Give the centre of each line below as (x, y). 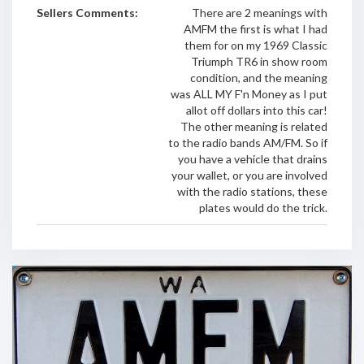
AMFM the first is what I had (255, 29)
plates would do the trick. (263, 208)
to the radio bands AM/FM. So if (247, 143)
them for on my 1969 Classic (256, 45)
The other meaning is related (253, 126)
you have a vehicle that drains (252, 159)
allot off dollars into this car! (256, 110)
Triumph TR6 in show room (259, 61)
